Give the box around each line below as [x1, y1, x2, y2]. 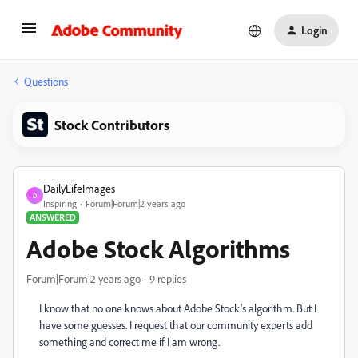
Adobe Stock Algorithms [26, 233, 290, 265]
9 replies [149, 272, 186, 285]
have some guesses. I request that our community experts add [39, 318, 312, 332]
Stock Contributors [54, 116, 169, 133]
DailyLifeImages [43, 181, 115, 195]
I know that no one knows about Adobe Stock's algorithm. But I [39, 301, 316, 315]
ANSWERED [30, 211, 76, 223]
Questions [24, 74, 68, 88]
